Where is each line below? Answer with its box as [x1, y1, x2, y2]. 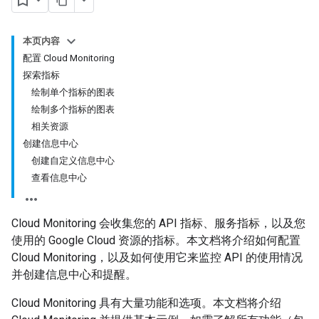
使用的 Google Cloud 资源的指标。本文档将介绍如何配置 [11, 234, 300, 247]
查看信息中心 [31, 172, 87, 183]
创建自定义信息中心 [31, 155, 115, 166]
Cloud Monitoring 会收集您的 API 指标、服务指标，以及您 [11, 216, 305, 230]
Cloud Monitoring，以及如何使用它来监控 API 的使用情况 [11, 251, 303, 264]
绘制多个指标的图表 [31, 104, 115, 115]
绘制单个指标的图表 [31, 87, 115, 98]
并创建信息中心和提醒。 [11, 268, 137, 281]
